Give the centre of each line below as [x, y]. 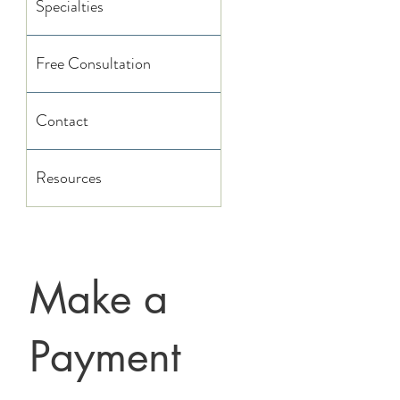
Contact [62, 121]
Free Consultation [93, 63]
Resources [69, 178]
